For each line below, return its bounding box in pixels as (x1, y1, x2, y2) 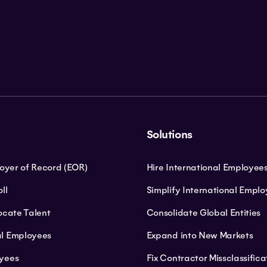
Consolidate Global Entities (146, 207, 261, 218)
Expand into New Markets (146, 229, 253, 241)
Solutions (146, 127, 193, 142)
